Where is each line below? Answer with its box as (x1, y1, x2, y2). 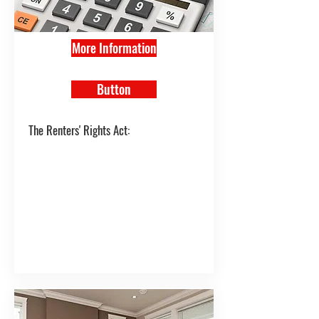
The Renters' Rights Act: (28, 121, 130, 139)
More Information (71, 38, 157, 57)
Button (97, 80, 131, 98)
